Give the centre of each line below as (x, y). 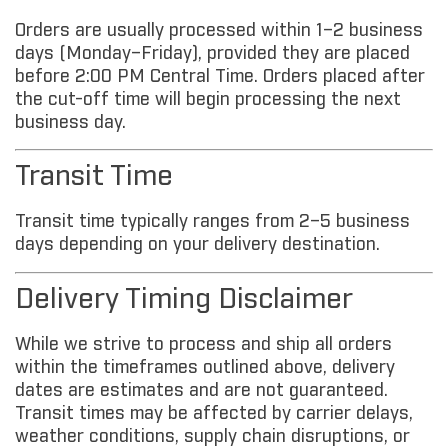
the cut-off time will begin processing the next (208, 99)
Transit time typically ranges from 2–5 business (212, 222)
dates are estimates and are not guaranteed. (201, 390)
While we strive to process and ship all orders (203, 344)
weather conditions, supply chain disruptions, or (212, 436)
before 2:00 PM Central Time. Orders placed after (220, 76)
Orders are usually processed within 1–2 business (219, 30)
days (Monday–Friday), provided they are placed (212, 53)
